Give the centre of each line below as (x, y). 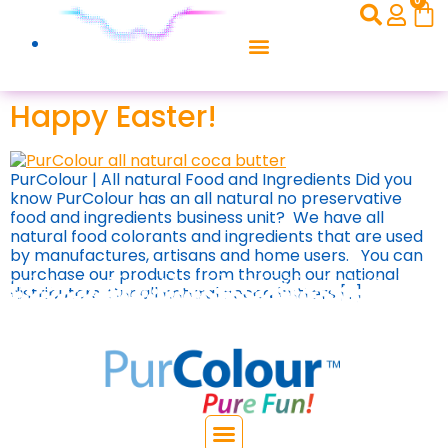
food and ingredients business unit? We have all (197, 218)
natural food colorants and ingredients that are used (216, 237)
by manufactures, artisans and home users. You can (216, 256)
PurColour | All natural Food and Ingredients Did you (211, 180)
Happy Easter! (113, 117)
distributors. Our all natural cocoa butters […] (186, 294)
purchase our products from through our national (204, 275)
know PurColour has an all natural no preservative (206, 199)
